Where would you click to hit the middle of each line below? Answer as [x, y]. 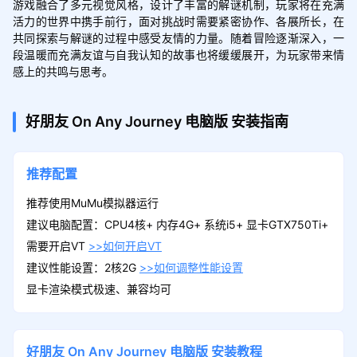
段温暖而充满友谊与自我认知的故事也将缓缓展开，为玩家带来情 [178, 54]
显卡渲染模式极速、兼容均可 [98, 288]
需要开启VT [57, 245]
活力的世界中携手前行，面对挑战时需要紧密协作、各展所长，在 [178, 20]
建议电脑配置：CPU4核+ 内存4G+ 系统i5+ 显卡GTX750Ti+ [177, 224]
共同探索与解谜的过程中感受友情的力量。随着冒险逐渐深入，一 [178, 37]
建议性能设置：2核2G [82, 267]
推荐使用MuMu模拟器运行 [92, 202]
